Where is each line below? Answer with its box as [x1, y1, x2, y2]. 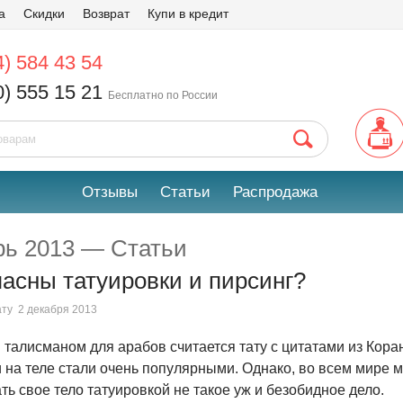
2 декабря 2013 [18, 302, 97, 316]
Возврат [83, 6, 130, 21]
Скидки [23, 6, 65, 21]
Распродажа [232, 184, 318, 201]
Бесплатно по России [108, 89, 218, 102]
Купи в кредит [148, 6, 228, 21]
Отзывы [81, 184, 138, 201]
